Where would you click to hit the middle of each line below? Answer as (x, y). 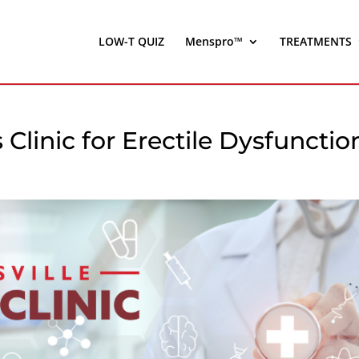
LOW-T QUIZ (131, 41)
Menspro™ (214, 41)
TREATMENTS (316, 41)
